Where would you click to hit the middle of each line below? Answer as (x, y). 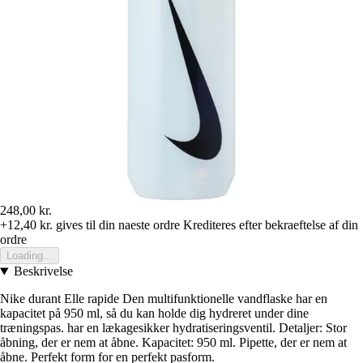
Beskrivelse (43, 271)
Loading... (30, 256)
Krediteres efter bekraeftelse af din (271, 225)
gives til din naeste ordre (116, 225)
